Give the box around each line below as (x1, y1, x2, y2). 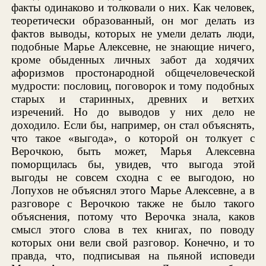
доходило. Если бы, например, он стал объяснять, (11, 118, 255, 131)
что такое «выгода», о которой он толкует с (11, 131, 255, 144)
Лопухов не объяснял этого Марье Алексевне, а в (11, 183, 255, 197)
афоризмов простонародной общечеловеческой (11, 66, 255, 79)
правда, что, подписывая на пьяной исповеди (11, 249, 255, 262)
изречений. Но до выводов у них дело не (11, 105, 255, 118)
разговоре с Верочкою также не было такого (11, 197, 255, 210)
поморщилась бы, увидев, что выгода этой (11, 157, 255, 170)
